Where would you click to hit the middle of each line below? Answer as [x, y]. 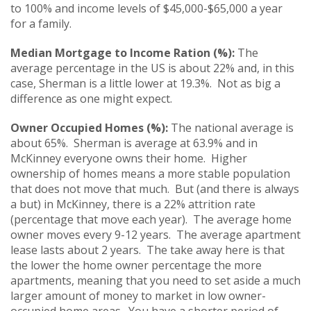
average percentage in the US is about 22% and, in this [152, 68]
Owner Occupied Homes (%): [91, 127]
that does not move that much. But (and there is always [155, 188]
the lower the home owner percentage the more [136, 265]
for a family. [41, 23]
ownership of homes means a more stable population [150, 173]
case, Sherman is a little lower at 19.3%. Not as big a [145, 83]
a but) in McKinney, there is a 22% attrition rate [133, 204]
